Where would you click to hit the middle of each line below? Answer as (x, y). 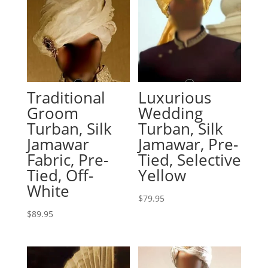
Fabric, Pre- (67, 159)
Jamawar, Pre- (188, 144)
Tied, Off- (60, 175)
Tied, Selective (190, 159)
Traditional (66, 97)
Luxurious (175, 97)
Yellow (162, 175)
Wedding (171, 113)
